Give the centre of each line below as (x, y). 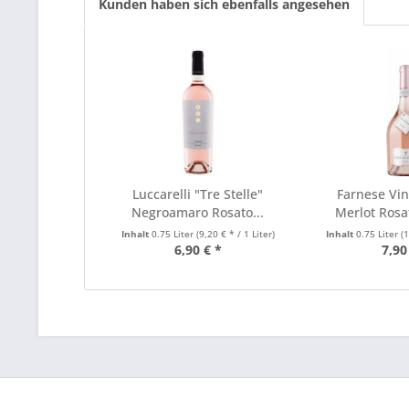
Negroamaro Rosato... (198, 212)
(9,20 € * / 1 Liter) (235, 234)
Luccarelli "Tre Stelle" (198, 194)
